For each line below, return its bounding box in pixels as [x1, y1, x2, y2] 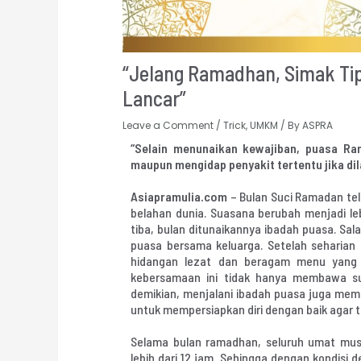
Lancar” [122, 85, 187, 110]
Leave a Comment [122, 118, 214, 132]
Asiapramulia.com [131, 188, 228, 204]
